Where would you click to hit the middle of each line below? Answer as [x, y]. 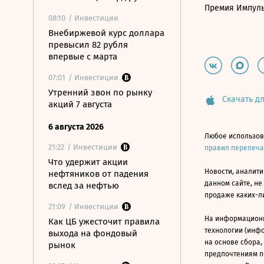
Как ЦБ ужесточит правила [104, 222]
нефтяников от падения [98, 174]
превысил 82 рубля [88, 45]
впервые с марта [83, 57]
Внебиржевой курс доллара [106, 33]
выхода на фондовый [93, 233]
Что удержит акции [88, 162]
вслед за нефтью [84, 186]
